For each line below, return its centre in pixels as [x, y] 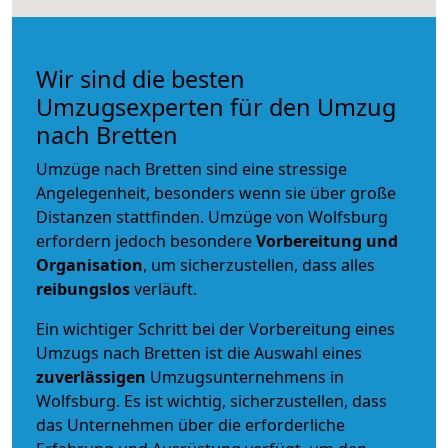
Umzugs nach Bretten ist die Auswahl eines [199, 352]
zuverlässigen [93, 376]
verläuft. [163, 288]
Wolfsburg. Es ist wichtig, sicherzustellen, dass [211, 400]
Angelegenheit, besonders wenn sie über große [216, 192]
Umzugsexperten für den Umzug [216, 106]
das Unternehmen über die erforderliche [190, 424]
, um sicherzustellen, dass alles [259, 264]
